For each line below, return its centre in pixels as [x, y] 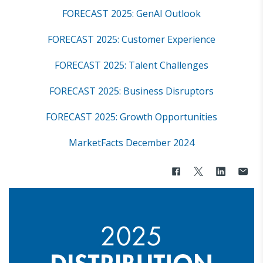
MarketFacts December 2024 [131, 143]
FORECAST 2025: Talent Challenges [131, 65]
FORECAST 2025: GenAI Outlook [131, 14]
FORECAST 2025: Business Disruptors [131, 91]
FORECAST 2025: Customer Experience [131, 40]
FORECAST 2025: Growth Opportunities [131, 117]
